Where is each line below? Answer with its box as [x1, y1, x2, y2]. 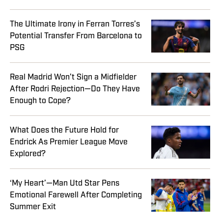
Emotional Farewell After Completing [10, 191, 142, 199]
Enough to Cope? [10, 97, 71, 105]
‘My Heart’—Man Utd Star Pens [10, 179, 119, 188]
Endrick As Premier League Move [10, 138, 128, 146]
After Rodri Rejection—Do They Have [10, 85, 140, 93]
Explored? [10, 150, 46, 158]
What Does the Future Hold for [10, 126, 119, 135]
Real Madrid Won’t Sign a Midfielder [10, 73, 137, 82]
